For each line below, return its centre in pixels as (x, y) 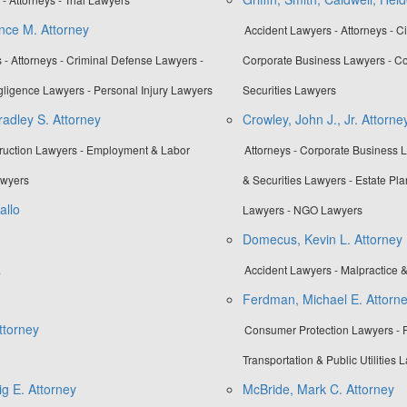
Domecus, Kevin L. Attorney (322, 239)
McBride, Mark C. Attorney (318, 389)
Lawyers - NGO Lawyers (302, 210)
